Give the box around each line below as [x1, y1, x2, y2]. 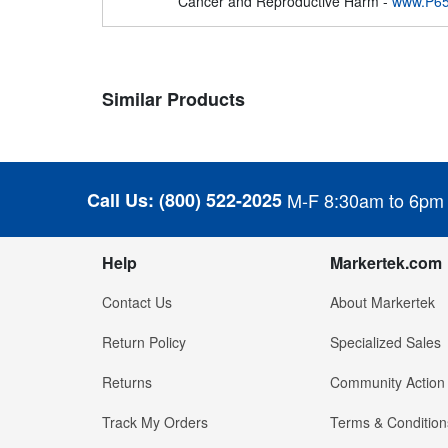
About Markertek [329, 292, 435, 313]
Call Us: [87, 186, 154, 213]
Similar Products [102, 86, 245, 113]
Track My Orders [102, 412, 208, 433]
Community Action [329, 372, 445, 393]
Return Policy [102, 332, 186, 353]
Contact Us [102, 292, 172, 313]
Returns [102, 372, 152, 393]
